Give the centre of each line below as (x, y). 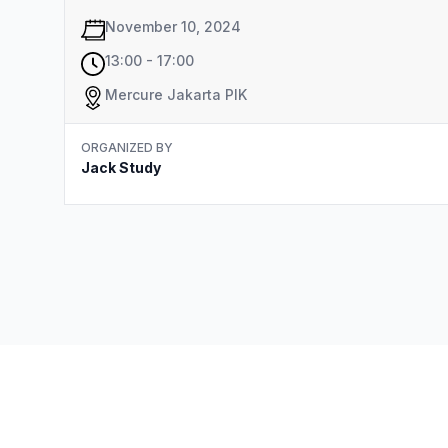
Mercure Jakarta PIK (176, 94)
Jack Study (121, 167)
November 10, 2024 (173, 26)
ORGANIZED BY (127, 147)
